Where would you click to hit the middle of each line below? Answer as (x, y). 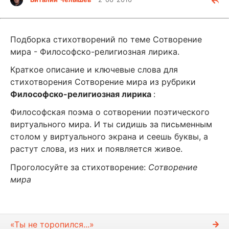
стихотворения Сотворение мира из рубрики (103, 82)
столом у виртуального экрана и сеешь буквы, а (109, 137)
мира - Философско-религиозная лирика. (95, 52)
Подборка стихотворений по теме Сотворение (106, 39)
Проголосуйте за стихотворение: (79, 167)
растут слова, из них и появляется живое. (96, 149)
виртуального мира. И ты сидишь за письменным (111, 124)
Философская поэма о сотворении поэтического (110, 112)
